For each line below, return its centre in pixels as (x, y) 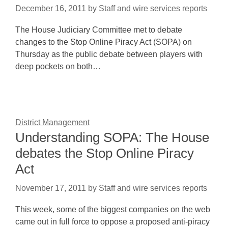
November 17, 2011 (51, 188)
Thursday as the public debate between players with (109, 54)
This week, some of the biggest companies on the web (113, 209)
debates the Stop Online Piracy (105, 153)
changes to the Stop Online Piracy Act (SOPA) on (104, 42)
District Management (52, 122)
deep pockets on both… (58, 66)
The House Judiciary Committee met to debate (99, 30)
